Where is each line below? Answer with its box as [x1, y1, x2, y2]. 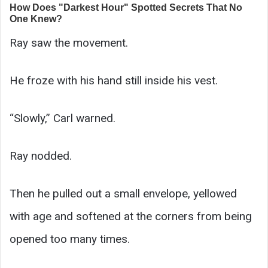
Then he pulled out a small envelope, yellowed [10, 186, 237, 200]
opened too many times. [10, 232, 130, 246]
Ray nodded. [10, 148, 72, 163]
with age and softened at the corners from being [10, 209, 252, 223]
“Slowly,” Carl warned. [10, 111, 115, 125]
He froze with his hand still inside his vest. [10, 73, 218, 87]
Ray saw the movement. [10, 35, 128, 50]
